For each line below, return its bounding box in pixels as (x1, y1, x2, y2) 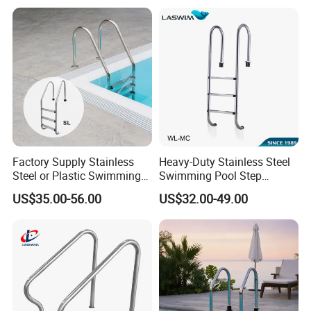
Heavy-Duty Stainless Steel (158, 153, 290, 169)
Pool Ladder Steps (12, 181, 103, 197)
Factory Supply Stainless (12, 153, 135, 169)
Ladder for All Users (158, 181, 255, 197)
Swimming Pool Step (158, 167, 262, 183)
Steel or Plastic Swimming (12, 167, 142, 183)
